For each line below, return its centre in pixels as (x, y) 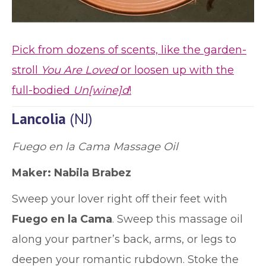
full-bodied (42, 90)
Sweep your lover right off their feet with (120, 199)
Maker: (31, 173)
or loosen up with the (176, 70)
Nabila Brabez (93, 173)
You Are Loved (79, 70)
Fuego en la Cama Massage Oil (95, 147)
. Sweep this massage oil (178, 219)
